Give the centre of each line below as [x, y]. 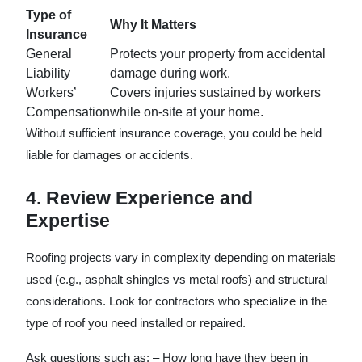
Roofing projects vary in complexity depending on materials [181, 257]
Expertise [68, 221]
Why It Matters [153, 25]
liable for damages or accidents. [109, 155]
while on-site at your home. [187, 112]
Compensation [68, 112]
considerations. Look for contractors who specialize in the [177, 301]
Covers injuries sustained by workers [215, 93]
